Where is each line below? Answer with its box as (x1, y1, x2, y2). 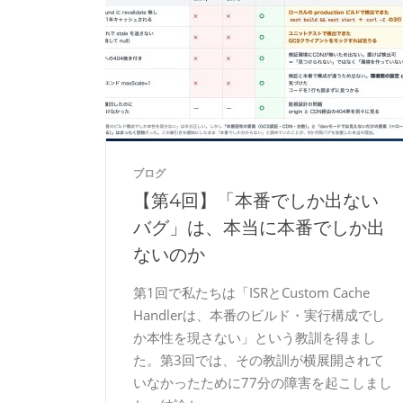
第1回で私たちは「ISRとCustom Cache (133, 283, 370, 301)
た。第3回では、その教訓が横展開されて (133, 351, 384, 369)
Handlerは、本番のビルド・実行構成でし (133, 306, 385, 324)
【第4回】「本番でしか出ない (133, 190, 379, 211)
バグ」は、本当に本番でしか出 (133, 217, 385, 238)
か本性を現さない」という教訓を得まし (133, 328, 376, 346)
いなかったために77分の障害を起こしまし (133, 373, 392, 391)
